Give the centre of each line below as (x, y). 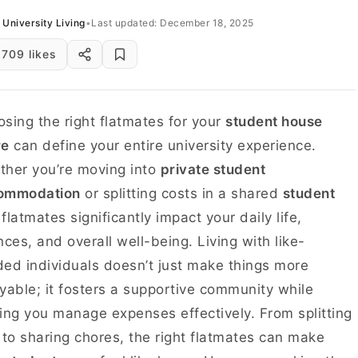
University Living (44, 22)
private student (213, 169)
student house (274, 121)
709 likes (29, 54)
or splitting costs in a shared (181, 193)
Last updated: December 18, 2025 (173, 22)
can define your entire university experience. (163, 145)
